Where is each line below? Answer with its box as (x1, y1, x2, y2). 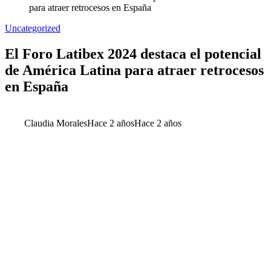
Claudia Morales (24, 117, 87, 128)
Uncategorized (5, 23, 60, 33)
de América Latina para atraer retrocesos (5, 62, 264, 78)
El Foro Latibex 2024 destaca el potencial (5, 45, 261, 62)
